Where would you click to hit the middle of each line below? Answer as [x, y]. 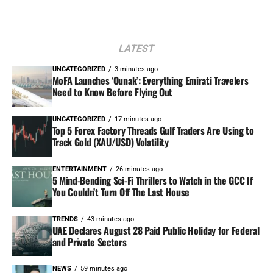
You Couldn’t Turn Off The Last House [121, 192]
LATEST [136, 48]
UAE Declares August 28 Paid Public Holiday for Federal [156, 230]
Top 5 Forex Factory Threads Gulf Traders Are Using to [153, 130]
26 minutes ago [139, 169]
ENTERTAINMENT [79, 169]
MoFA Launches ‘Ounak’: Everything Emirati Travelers [150, 80]
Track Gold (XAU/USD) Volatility [110, 142]
